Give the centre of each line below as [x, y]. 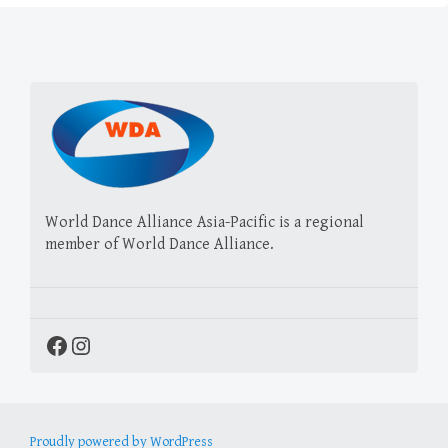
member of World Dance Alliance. [159, 244]
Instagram [118, 344]
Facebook [90, 344]
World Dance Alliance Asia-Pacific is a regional [204, 222]
